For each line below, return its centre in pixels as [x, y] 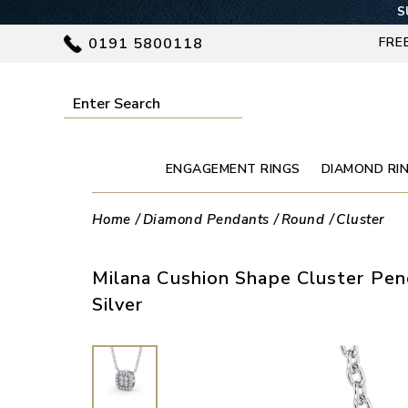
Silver [117, 305]
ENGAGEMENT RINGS [233, 168]
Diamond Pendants [206, 219]
